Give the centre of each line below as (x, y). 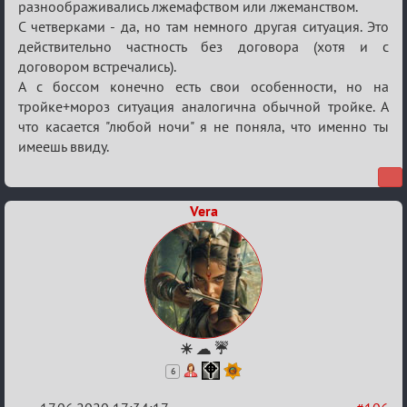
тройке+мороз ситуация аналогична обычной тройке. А (203, 106)
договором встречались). (97, 66)
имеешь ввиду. (64, 146)
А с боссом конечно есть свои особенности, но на (203, 86)
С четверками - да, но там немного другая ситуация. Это (203, 26)
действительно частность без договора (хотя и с (203, 46)
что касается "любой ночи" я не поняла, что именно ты (203, 126)
